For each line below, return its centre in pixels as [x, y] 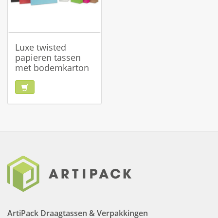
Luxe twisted [41, 47]
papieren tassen [48, 57]
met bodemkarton [52, 68]
